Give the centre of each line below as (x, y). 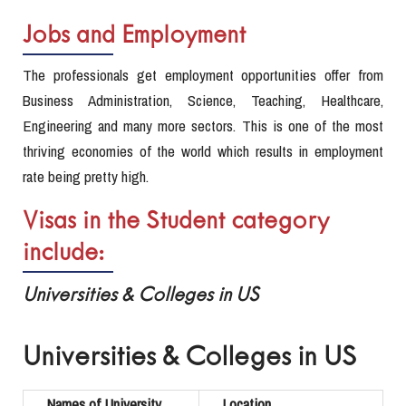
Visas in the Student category (176, 222)
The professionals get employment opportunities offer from (203, 75)
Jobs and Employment (134, 36)
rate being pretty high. (86, 177)
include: (63, 254)
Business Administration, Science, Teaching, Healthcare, (203, 101)
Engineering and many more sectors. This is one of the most (203, 126)
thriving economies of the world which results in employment (203, 151)
